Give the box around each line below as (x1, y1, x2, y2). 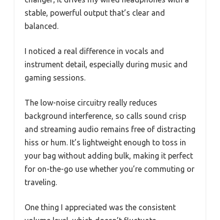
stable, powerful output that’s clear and (25, 8, 165, 18)
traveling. (25, 178, 57, 187)
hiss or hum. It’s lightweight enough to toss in (25, 138, 186, 147)
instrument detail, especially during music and (25, 60, 188, 69)
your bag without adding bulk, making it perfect (25, 151, 193, 161)
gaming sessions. (25, 73, 85, 82)
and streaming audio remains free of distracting (25, 125, 195, 134)
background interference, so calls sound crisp (25, 111, 186, 121)
